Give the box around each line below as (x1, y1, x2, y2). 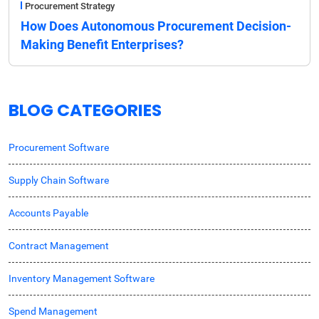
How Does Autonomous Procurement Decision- (21, 18, 291, 33)
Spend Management (9, 305, 98, 317)
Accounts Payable (9, 206, 88, 219)
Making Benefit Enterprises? (21, 36, 184, 52)
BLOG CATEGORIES (9, 98, 162, 122)
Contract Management (9, 239, 109, 251)
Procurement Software (9, 141, 109, 153)
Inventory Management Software (9, 272, 155, 284)
